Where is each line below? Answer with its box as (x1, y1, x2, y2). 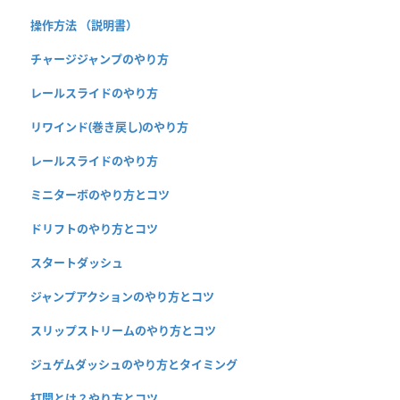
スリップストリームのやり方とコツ (30, 322, 216, 339)
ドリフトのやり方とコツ (30, 221, 158, 237)
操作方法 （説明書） (30, 17, 137, 34)
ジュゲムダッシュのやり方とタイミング (30, 356, 237, 373)
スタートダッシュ (30, 254, 123, 271)
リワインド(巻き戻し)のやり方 (30, 119, 188, 136)
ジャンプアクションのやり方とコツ (30, 288, 214, 305)
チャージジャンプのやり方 (30, 51, 169, 68)
